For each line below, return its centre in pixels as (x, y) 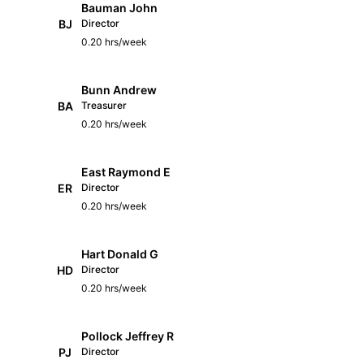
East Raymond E (126, 172)
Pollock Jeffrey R (128, 336)
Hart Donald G (120, 254)
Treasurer (104, 105)
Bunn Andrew (119, 90)
